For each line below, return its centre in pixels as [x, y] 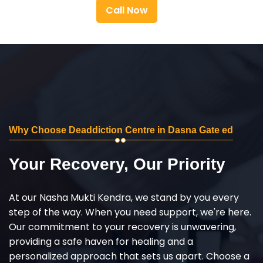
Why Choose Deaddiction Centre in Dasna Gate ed [121, 130]
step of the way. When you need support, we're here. [130, 212]
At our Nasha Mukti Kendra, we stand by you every [124, 197]
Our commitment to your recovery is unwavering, [122, 227]
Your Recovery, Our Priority [117, 164]
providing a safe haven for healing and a [101, 241]
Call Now [127, 10]
